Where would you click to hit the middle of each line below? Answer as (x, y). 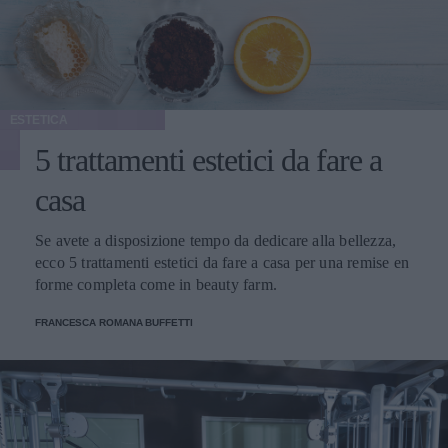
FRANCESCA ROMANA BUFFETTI (114, 322)
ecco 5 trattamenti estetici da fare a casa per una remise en (222, 262)
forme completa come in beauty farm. (156, 284)
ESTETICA (38, 119)
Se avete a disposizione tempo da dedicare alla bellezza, (216, 240)
